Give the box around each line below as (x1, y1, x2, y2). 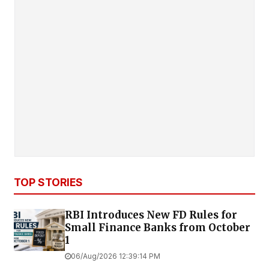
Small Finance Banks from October (65, 221, 250, 235)
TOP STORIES (14, 176, 83, 189)
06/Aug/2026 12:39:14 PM (71, 252, 160, 261)
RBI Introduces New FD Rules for (65, 208, 237, 222)
